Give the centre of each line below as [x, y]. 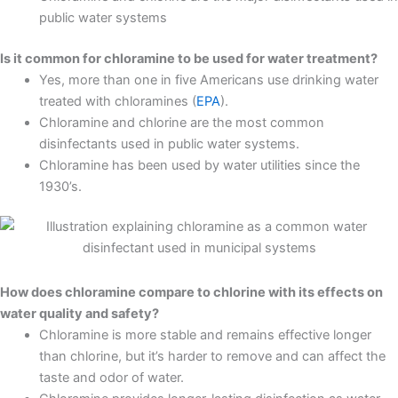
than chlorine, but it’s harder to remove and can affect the [212, 356]
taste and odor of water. [111, 378]
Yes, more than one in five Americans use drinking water [208, 80]
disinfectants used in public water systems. [169, 143]
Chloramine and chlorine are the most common [181, 122]
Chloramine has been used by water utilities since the [199, 165]
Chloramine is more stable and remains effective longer [205, 335]
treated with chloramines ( [117, 101]
